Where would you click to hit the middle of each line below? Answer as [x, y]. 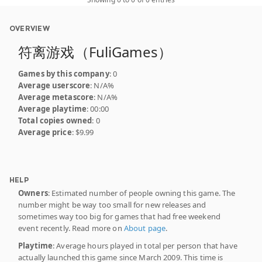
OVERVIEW [30, 28]
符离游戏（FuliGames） [95, 51]
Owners [33, 193]
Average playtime [53, 108]
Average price [45, 132]
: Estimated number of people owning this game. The [142, 193]
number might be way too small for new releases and [112, 204]
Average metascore [56, 97]
